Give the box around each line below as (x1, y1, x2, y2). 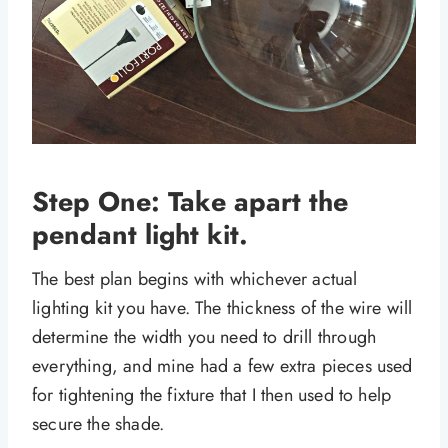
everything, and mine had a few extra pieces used (32, 352, 413, 379)
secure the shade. (32, 410, 165, 437)
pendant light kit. (32, 215, 248, 255)
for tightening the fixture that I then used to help (32, 381, 392, 408)
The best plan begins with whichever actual (32, 265, 358, 292)
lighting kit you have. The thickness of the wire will (32, 294, 413, 321)
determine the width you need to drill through (32, 323, 377, 350)
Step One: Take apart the (32, 182, 348, 222)
